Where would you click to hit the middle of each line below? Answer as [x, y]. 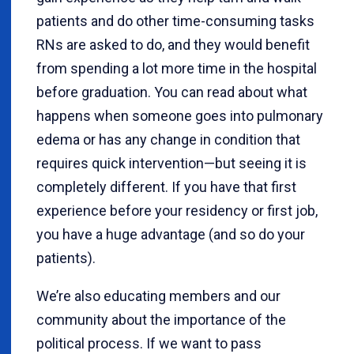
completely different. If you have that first [166, 187]
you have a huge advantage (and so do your [171, 234]
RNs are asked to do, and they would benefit [173, 45]
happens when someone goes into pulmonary [180, 116]
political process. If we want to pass [149, 343]
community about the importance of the [161, 320]
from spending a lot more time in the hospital [177, 68]
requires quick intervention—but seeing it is [171, 163]
